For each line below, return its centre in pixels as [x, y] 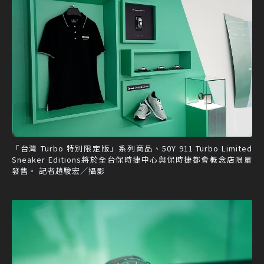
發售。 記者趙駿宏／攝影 [58, 170]
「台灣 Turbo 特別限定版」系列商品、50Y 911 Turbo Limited [132, 148]
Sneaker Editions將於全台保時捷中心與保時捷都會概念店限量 [132, 159]
